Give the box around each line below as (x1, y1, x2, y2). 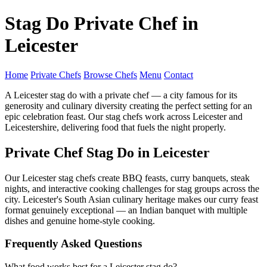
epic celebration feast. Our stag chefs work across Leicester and (5, 111, 243, 122)
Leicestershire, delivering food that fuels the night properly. (5, 122, 226, 132)
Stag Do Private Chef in (5, 13, 198, 35)
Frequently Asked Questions (5, 237, 142, 250)
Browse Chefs (83, 69, 137, 80)
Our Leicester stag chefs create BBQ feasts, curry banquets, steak (5, 172, 250, 183)
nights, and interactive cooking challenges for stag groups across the (5, 183, 259, 194)
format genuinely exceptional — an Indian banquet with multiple (5, 204, 247, 215)
